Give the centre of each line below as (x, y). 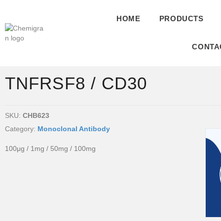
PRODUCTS (181, 18)
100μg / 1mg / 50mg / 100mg (50, 148)
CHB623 (36, 115)
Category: (21, 129)
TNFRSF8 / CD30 (76, 83)
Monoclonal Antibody (74, 129)
